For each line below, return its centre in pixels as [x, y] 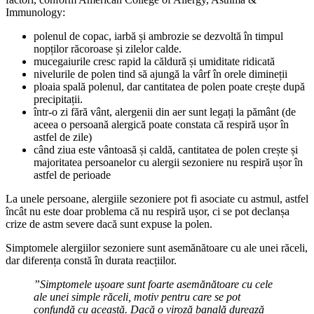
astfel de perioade [72, 175]
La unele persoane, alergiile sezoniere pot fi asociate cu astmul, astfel [157, 199]
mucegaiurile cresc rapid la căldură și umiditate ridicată [154, 61]
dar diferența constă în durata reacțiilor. [91, 260]
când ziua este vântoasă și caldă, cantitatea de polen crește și [166, 150]
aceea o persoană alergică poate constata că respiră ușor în [161, 124]
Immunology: [35, 12]
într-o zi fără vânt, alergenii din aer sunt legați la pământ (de [165, 112]
